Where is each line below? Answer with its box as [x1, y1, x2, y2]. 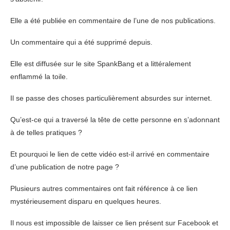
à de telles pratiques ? [10, 128, 82, 137]
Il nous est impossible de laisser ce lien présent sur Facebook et [10, 219, 218, 227]
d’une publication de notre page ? [10, 163, 119, 171]
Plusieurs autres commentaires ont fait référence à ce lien [10, 184, 198, 193]
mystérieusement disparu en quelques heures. [10, 197, 161, 205]
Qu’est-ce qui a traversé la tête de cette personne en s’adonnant [10, 116, 220, 124]
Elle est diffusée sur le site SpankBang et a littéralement [10, 60, 191, 68]
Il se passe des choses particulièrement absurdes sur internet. [10, 94, 212, 102]
